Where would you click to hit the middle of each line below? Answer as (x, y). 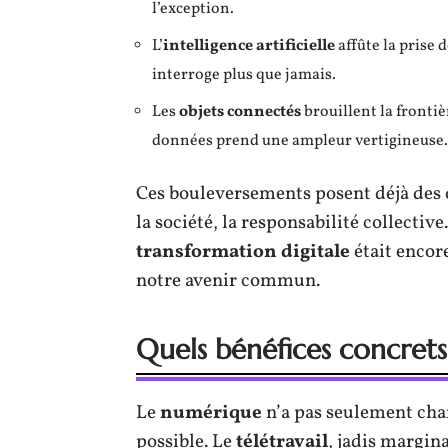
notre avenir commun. (228, 280)
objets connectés (240, 111)
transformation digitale (243, 251)
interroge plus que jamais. (244, 74)
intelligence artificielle (249, 45)
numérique (211, 412)
